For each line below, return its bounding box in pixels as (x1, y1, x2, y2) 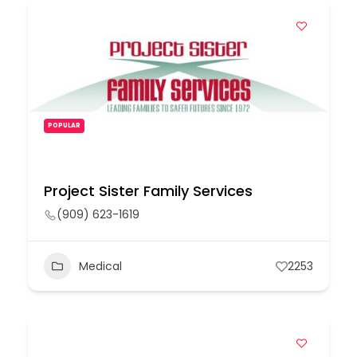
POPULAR (48, 121, 80, 130)
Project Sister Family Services (44, 181, 253, 201)
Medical (79, 257, 122, 274)
